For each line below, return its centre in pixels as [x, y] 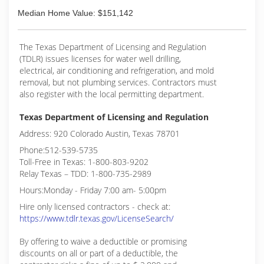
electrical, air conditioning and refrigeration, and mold [117, 70]
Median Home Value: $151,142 [75, 13]
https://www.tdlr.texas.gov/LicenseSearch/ [97, 218]
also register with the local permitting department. [112, 94]
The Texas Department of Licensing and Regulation [113, 47]
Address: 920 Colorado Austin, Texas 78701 [100, 133]
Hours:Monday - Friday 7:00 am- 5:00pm [93, 190]
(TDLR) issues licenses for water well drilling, [100, 59]
